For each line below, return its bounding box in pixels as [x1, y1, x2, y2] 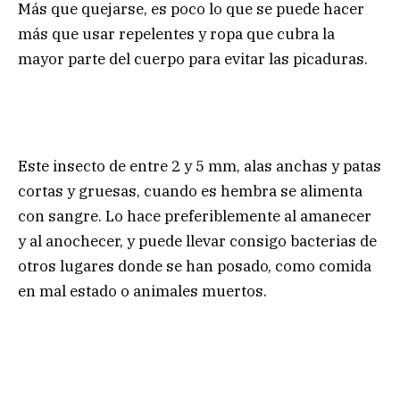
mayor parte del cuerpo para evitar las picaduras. [18, 49, 368, 70]
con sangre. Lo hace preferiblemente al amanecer [18, 205, 371, 226]
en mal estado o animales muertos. [18, 280, 267, 301]
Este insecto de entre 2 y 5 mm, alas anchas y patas [18, 155, 381, 176]
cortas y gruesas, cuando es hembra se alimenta [18, 180, 362, 201]
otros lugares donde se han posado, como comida [18, 255, 371, 276]
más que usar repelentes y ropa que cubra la [18, 24, 335, 45]
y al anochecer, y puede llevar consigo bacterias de [18, 230, 377, 251]
